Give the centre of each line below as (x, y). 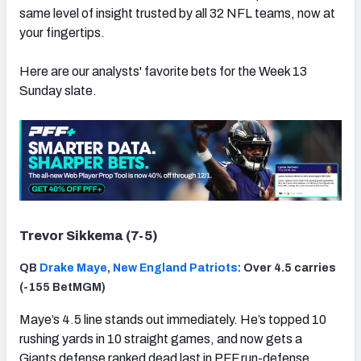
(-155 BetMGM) (62, 287)
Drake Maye (73, 268)
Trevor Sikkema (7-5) (89, 235)
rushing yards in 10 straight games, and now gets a (161, 338)
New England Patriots (175, 268)
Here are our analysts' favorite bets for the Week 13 (163, 71)
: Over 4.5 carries (287, 268)
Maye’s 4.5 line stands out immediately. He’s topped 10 (173, 319)
